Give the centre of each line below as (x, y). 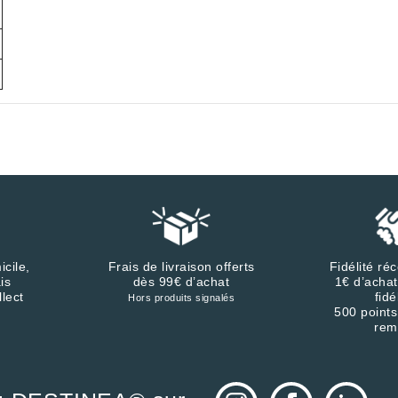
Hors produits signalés (181, 298)
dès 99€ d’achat (181, 282)
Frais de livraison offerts (181, 267)
